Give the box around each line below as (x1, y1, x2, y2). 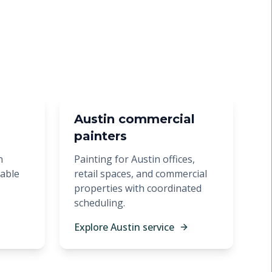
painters (74, 129, 127, 143)
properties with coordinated (74, 182, 202, 195)
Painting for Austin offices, (74, 152, 195, 166)
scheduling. (74, 196, 125, 209)
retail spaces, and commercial (74, 167, 207, 180)
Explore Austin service (74, 220, 174, 234)
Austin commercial (74, 112, 195, 126)
